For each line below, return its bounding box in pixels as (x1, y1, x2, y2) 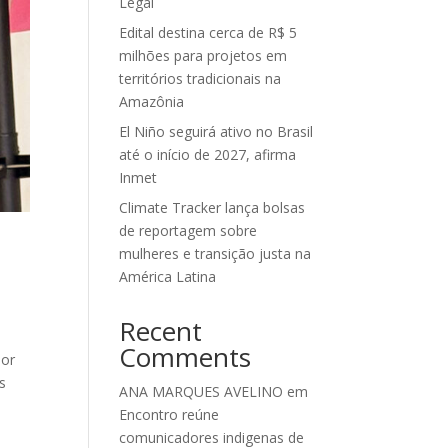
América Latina (119, 267, 217, 286)
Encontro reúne (119, 405, 220, 424)
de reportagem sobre (119, 221, 258, 240)
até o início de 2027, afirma (119, 145, 297, 164)
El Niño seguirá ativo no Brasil (119, 122, 314, 141)
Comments (119, 339, 252, 375)
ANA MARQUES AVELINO (119, 382, 284, 401)
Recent (119, 313, 203, 349)
